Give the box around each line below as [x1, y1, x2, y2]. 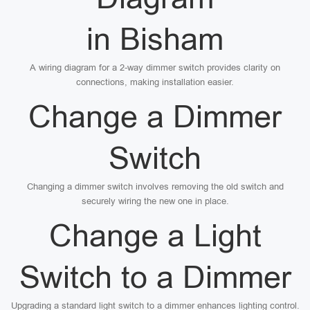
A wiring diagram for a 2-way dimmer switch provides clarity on [30, 62, 280, 73]
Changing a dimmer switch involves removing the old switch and [26, 181, 284, 192]
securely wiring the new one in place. [81, 196, 229, 206]
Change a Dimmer [28, 99, 282, 134]
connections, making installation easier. [76, 77, 234, 87]
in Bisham [86, 21, 224, 57]
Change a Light [48, 218, 262, 253]
